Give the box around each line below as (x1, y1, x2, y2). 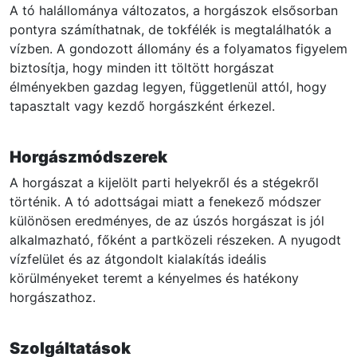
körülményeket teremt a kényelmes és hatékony (10, 270, 299, 287)
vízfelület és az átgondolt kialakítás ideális (10, 251, 266, 268)
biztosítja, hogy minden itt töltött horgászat (10, 60, 274, 76)
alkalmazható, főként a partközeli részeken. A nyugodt (10, 232, 341, 249)
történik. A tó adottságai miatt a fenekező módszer (10, 194, 321, 210)
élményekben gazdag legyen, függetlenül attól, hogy (10, 79, 327, 96)
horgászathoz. (10, 289, 96, 306)
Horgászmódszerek (10, 147, 167, 167)
